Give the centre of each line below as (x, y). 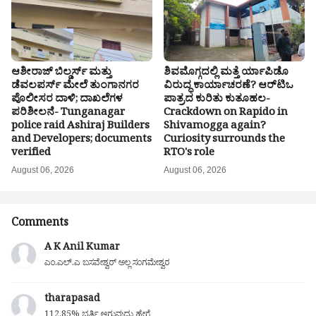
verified (31, 154)
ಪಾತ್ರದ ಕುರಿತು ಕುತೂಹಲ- (217, 100)
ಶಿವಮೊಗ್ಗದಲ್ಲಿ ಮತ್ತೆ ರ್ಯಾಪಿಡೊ (226, 73)
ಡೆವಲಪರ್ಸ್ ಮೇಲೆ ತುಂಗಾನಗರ (75, 87)
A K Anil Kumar (82, 248)
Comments (40, 224)
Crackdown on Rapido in (226, 114)
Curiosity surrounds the (224, 140)
